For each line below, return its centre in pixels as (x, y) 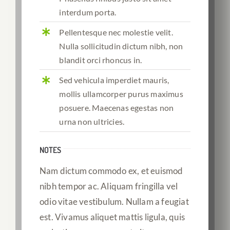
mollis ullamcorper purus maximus (121, 93)
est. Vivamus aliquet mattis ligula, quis (112, 217)
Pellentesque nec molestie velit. (116, 32)
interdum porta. (88, 12)
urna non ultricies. (92, 121)
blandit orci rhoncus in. (101, 60)
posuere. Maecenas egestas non (117, 107)
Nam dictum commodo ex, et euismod (111, 170)
